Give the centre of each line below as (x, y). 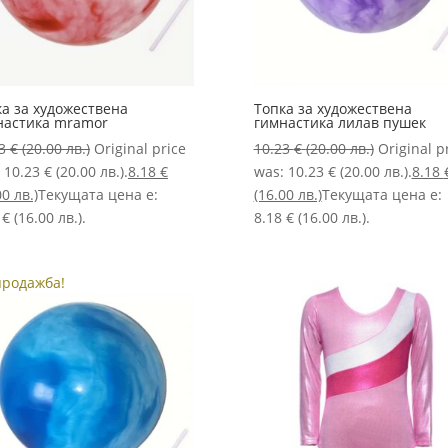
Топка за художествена (332, 109)
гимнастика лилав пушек (339, 123)
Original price (139, 149)
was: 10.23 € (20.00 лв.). (332, 172)
